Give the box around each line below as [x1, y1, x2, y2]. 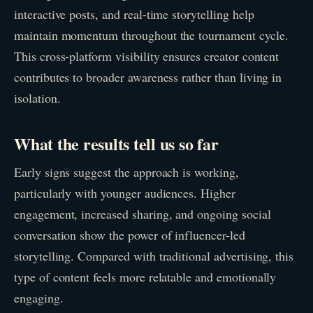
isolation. [14, 89, 61, 106]
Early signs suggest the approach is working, [14, 163, 239, 180]
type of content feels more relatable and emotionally [14, 268, 277, 285]
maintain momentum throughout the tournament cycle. [14, 26, 289, 43]
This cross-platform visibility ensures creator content [14, 47, 279, 64]
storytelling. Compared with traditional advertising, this [14, 247, 294, 264]
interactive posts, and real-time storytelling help [14, 5, 254, 22]
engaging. [14, 289, 64, 306]
